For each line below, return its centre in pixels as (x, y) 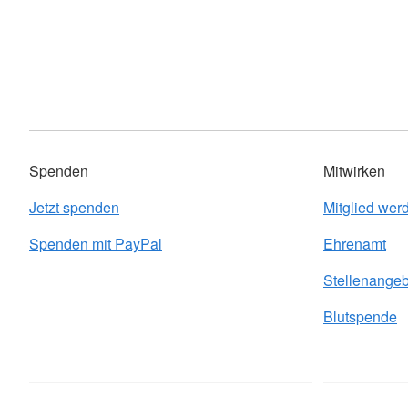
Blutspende (360, 317)
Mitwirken (354, 171)
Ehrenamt (355, 244)
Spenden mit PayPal (96, 244)
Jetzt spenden (74, 208)
